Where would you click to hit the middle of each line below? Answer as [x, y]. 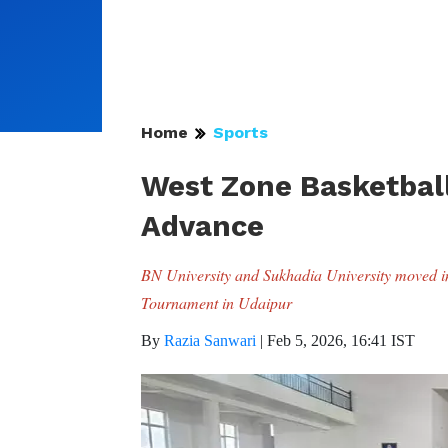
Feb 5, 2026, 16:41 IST [341, 340]
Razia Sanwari [210, 340]
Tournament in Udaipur [216, 302]
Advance [202, 226]
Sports [240, 132]
